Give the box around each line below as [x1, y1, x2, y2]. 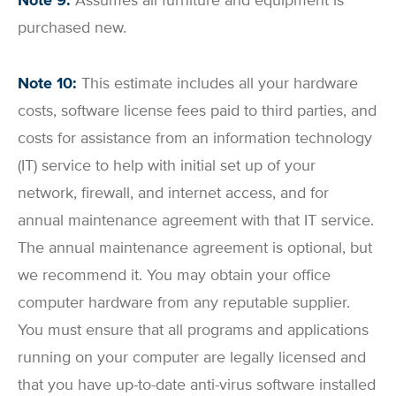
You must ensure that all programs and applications [18, 319, 369, 339]
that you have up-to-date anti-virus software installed [18, 374, 376, 394]
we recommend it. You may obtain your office [18, 264, 331, 285]
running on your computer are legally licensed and [18, 346, 366, 367]
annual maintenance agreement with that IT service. [18, 209, 374, 230]
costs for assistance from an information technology [18, 127, 372, 148]
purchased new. [18, 18, 126, 38]
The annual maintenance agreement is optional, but [18, 237, 372, 257]
